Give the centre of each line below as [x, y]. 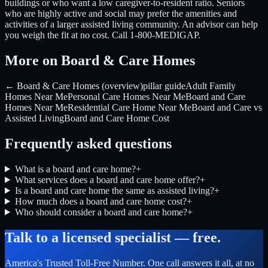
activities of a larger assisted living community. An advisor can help [131, 25]
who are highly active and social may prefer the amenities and [121, 14]
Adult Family [211, 86]
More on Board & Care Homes [100, 61]
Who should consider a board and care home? [101, 212]
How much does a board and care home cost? [100, 201]
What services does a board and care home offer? [107, 179]
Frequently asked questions [88, 143]
